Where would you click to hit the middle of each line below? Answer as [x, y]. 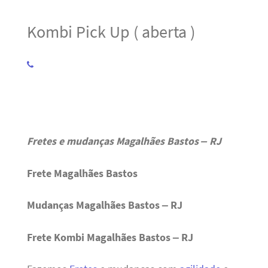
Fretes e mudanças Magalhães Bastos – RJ [124, 141]
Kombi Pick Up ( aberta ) [111, 31]
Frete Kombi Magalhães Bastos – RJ [110, 237]
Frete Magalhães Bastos [82, 173]
